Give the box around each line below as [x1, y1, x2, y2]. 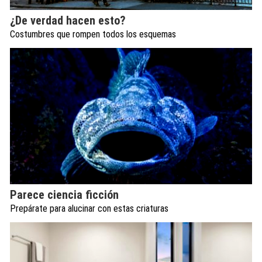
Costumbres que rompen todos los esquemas [10, 29, 176, 40]
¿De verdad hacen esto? [10, 13, 126, 28]
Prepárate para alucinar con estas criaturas [10, 203, 168, 215]
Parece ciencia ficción [10, 188, 119, 202]
